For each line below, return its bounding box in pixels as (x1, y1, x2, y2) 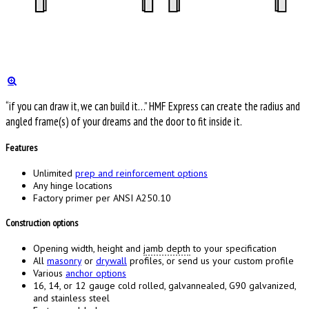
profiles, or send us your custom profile (127, 255, 294, 268)
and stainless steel (33, 292, 110, 305)
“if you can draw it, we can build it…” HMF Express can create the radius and (6, 98, 300, 114)
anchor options (66, 267, 126, 280)
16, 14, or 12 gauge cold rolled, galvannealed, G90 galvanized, (33, 279, 296, 292)
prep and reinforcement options (75, 166, 208, 179)
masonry (47, 255, 81, 268)
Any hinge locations (33, 179, 112, 192)
